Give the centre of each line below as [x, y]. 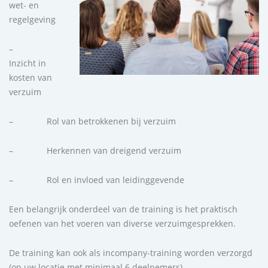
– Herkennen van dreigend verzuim [95, 150]
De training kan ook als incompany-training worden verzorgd [131, 252]
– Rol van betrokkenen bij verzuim [92, 121]
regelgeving [32, 19]
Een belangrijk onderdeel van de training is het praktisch [123, 209]
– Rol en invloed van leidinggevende [97, 179]
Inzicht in [28, 63]
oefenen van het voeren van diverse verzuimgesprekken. [122, 223]
